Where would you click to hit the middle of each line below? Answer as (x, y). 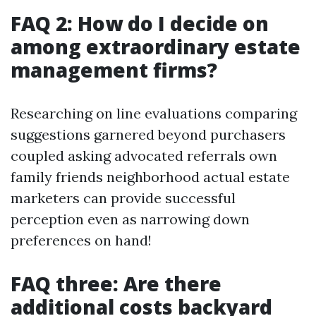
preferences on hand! (81, 240)
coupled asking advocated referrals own (144, 156)
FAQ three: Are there (116, 284)
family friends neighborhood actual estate (150, 177)
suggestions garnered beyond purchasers (148, 134)
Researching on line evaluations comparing (154, 113)
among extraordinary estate (156, 47)
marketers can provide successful (123, 198)
